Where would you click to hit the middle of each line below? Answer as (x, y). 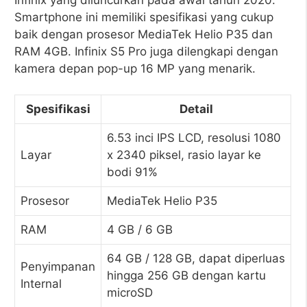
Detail (196, 109)
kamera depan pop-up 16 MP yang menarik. (135, 68)
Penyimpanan (58, 267)
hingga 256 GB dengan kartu (186, 275)
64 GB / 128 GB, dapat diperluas (196, 258)
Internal (41, 284)
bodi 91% (132, 172)
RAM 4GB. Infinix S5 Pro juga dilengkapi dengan (146, 51)
